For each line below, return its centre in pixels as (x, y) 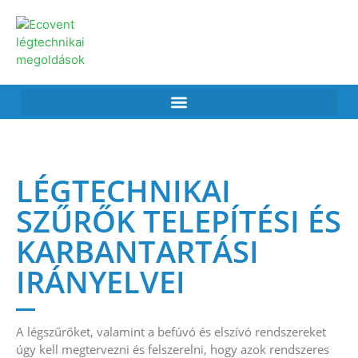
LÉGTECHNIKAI (123, 190)
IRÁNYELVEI (101, 281)
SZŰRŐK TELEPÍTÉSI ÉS (179, 221)
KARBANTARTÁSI (137, 251)
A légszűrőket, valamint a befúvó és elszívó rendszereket (171, 331)
